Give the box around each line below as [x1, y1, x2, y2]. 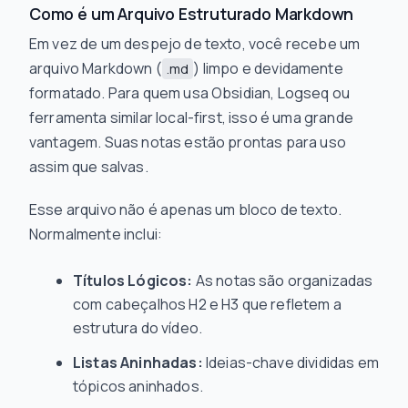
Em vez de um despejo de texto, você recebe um [29, 34, 361, 54]
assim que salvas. [29, 157, 148, 177]
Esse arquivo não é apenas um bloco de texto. [29, 199, 342, 219]
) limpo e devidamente [193, 58, 343, 78]
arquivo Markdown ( [29, 58, 162, 78]
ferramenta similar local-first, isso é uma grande [29, 107, 353, 127]
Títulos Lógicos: [73, 270, 193, 291]
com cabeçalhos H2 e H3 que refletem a [73, 294, 342, 314]
